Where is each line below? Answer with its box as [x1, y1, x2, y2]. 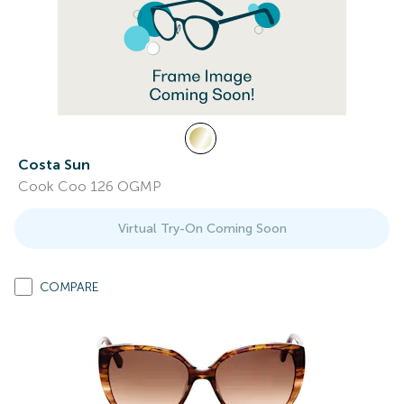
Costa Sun [18, 156, 90, 173]
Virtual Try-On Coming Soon [117, 221, 287, 236]
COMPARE [40, 280, 99, 295]
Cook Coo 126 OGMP [18, 178, 161, 195]
